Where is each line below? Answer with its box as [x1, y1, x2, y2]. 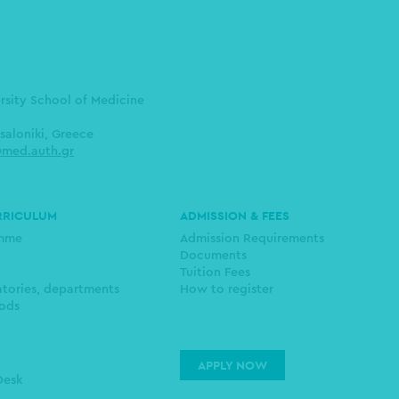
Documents [180, 249, 247, 262]
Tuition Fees [180, 266, 250, 279]
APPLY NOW [198, 357, 267, 373]
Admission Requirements [180, 232, 324, 245]
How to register [180, 283, 273, 296]
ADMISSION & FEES [180, 208, 289, 224]
